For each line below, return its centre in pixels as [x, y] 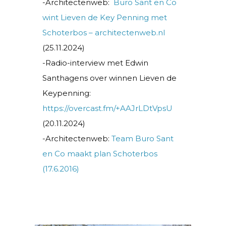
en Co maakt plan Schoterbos [100, 153]
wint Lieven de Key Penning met [105, 17]
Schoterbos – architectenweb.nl [104, 32]
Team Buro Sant [143, 138]
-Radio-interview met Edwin [95, 63]
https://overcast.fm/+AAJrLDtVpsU [107, 108]
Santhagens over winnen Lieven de [109, 78]
